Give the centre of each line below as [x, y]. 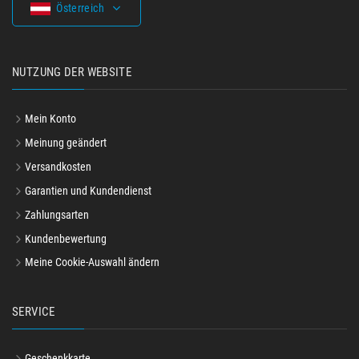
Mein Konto [50, 119]
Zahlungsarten [57, 215]
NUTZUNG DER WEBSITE [72, 73]
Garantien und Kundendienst [88, 191]
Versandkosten [58, 167]
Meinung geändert [66, 143]
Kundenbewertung [66, 239]
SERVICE [34, 312]
